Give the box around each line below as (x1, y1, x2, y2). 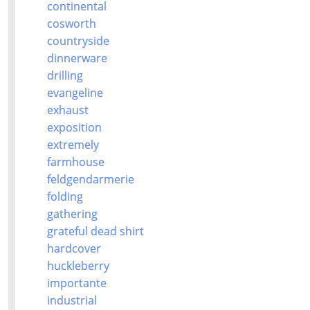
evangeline (46, 85, 103, 101)
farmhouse (46, 154, 104, 170)
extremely (46, 137, 99, 153)
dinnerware (46, 51, 107, 66)
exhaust (46, 102, 89, 118)
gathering (46, 206, 98, 222)
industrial (46, 293, 97, 309)
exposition (46, 120, 102, 136)
